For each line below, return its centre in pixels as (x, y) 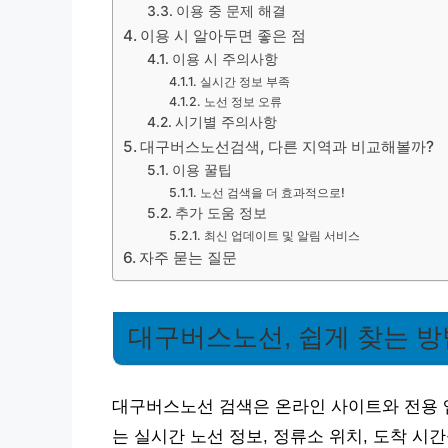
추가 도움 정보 (220, 213)
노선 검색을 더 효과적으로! (272, 192)
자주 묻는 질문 (188, 257)
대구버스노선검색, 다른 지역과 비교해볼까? (287, 146)
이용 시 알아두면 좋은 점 (223, 35)
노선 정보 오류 (242, 101)
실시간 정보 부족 (244, 81)
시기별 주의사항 (225, 122)
